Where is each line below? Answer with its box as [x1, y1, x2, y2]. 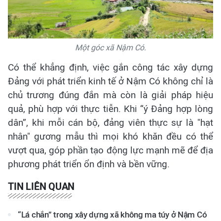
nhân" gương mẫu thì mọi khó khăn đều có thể [8, 131, 213, 143]
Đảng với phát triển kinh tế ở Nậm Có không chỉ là [8, 75, 213, 87]
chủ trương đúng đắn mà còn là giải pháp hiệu [8, 89, 213, 101]
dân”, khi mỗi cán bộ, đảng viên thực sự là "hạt [8, 117, 213, 129]
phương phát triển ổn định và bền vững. [8, 158, 170, 170]
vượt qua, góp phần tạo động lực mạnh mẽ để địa [8, 145, 213, 156]
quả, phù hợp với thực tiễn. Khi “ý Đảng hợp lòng [8, 103, 213, 115]
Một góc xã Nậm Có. [75, 43, 146, 53]
